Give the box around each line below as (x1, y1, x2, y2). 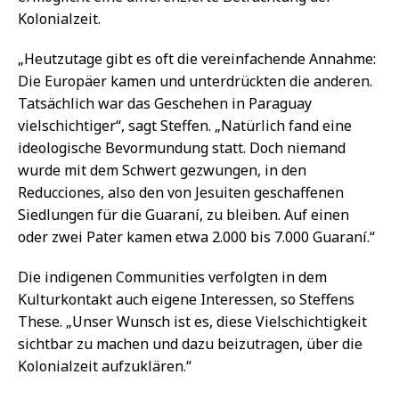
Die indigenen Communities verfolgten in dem (18, 266, 327, 287)
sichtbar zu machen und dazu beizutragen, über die (18, 333, 362, 354)
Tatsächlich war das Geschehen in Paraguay (18, 93, 312, 113)
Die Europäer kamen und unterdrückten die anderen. (18, 70, 372, 91)
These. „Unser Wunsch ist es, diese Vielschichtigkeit (18, 311, 367, 331)
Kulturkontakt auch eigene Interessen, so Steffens (18, 289, 354, 309)
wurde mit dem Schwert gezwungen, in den (18, 159, 306, 180)
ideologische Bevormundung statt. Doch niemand (18, 137, 346, 158)
